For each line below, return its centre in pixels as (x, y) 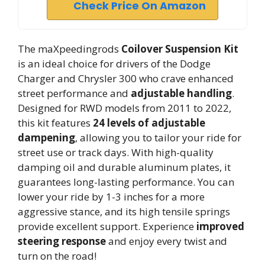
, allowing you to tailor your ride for (158, 138)
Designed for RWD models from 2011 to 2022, (125, 108)
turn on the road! (57, 256)
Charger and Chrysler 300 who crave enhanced (126, 78)
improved (220, 226)
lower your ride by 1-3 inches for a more (111, 197)
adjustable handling (181, 93)
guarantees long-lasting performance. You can (126, 182)
